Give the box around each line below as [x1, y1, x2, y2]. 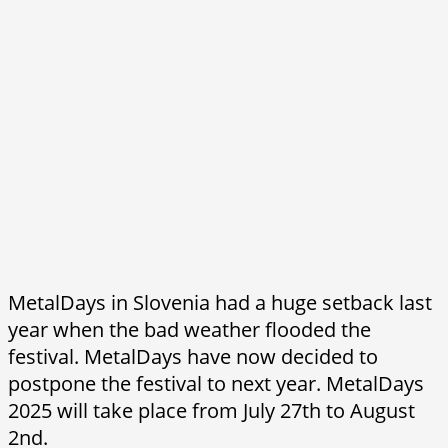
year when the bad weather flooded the [8, 315, 371, 343]
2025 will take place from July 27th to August [8, 396, 415, 424]
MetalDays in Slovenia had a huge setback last [8, 288, 432, 316]
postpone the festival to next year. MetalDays [8, 369, 424, 397]
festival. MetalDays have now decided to [8, 342, 378, 370]
